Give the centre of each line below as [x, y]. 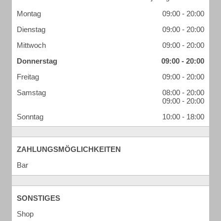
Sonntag [30, 117]
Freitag [28, 77]
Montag [29, 14]
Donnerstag [37, 61]
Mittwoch [31, 45]
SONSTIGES [38, 198]
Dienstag [31, 29]
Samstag [31, 92]
